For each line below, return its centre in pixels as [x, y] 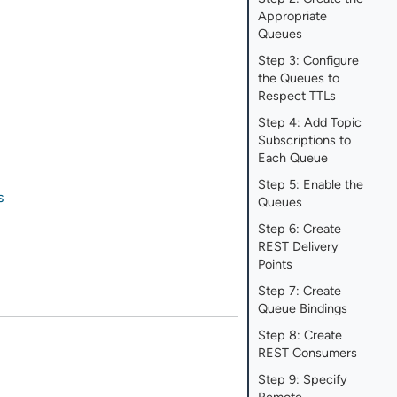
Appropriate [293, 16]
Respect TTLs [297, 96]
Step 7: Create [300, 291]
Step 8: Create [300, 335]
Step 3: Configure [309, 61]
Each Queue [293, 158]
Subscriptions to [305, 140]
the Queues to [299, 78]
